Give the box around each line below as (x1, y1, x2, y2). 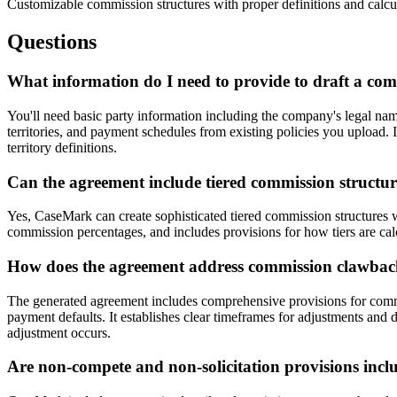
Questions (7, 30, 97, 54)
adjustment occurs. (7, 324, 111, 340)
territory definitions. (7, 139, 117, 155)
